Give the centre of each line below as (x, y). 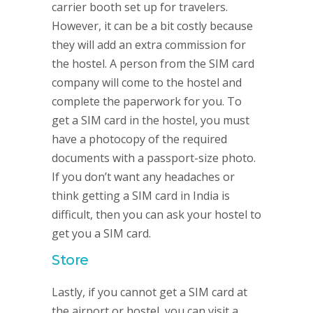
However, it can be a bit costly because (152, 26)
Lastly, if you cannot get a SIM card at (150, 292)
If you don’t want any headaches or (143, 177)
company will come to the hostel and (147, 82)
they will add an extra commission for (149, 45)
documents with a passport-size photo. (154, 158)
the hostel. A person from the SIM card (153, 64)
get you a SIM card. (101, 233)
